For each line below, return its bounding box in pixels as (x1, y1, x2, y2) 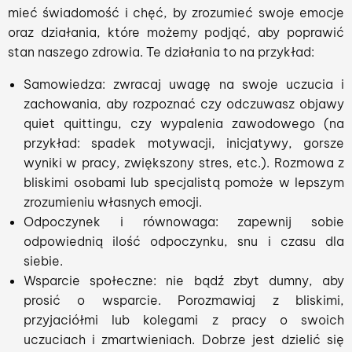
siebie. (24, 253, 63, 269)
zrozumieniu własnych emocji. (24, 194, 202, 210)
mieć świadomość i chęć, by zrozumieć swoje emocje (8, 5, 344, 20)
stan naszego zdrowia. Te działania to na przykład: (8, 44, 314, 60)
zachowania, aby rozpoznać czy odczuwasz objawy (24, 96, 344, 112)
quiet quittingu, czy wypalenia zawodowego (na (24, 115, 344, 131)
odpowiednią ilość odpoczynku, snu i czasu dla (24, 233, 344, 249)
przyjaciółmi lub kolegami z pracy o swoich (24, 312, 344, 328)
